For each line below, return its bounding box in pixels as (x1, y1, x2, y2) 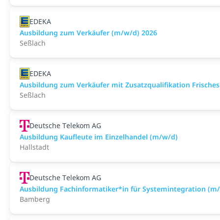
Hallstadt (20, 142, 49, 152)
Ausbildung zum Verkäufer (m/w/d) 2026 (20, 28, 157, 37)
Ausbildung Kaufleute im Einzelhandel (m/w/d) (20, 132, 178, 141)
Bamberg (20, 194, 50, 204)
